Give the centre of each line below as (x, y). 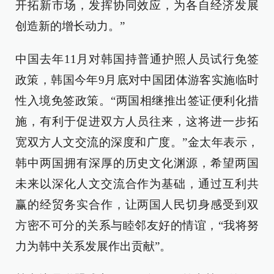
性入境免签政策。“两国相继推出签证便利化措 (137, 101)
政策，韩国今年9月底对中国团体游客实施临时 (137, 80)
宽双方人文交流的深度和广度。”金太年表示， (137, 142)
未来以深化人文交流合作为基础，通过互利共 (137, 184)
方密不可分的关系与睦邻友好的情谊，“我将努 (137, 225)
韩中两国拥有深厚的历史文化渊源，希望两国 (137, 163)
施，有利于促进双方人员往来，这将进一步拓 (137, 121)
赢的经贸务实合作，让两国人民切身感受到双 (137, 205)
